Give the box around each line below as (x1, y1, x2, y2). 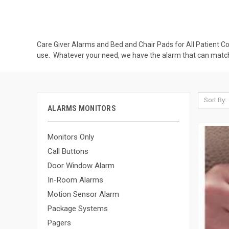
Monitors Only (48, 132, 94, 142)
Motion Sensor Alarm (48, 189, 119, 199)
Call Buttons (48, 146, 88, 156)
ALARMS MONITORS (48, 103, 116, 113)
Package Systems (48, 203, 108, 213)
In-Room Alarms (48, 175, 103, 185)
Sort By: (203, 96, 226, 104)
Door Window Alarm (48, 161, 114, 170)
